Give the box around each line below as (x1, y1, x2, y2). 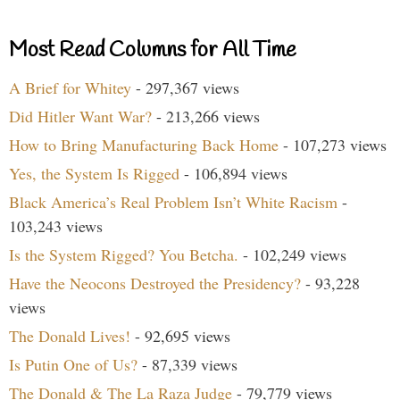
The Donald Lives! (9, 324, 130, 346)
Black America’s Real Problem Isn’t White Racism (9, 190, 337, 212)
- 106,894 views (179, 162, 287, 184)
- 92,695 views (130, 324, 230, 346)
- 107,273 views (279, 133, 387, 155)
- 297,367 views (131, 76, 239, 98)
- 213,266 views (152, 104, 260, 127)
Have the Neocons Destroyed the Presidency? (9, 271, 301, 294)
